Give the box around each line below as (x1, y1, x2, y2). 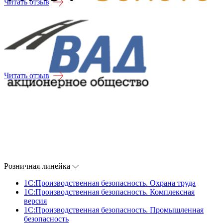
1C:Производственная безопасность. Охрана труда (24, 178, 196, 187)
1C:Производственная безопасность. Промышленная (24, 205, 204, 214)
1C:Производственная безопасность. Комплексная (24, 187, 195, 196)
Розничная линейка (4, 161, 72, 170)
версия (24, 196, 47, 205)
